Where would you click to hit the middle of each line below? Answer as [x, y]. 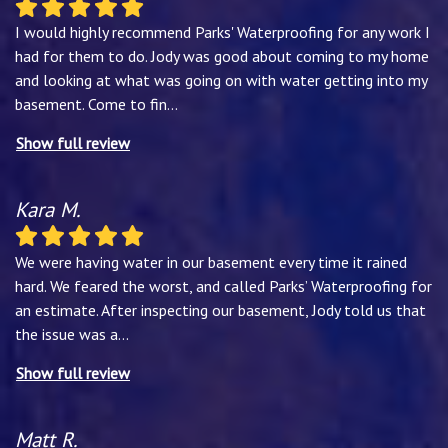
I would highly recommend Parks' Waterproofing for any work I [222, 32]
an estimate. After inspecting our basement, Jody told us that [220, 309]
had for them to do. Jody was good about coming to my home [222, 56]
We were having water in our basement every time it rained [211, 261]
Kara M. [47, 210]
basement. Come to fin [91, 104]
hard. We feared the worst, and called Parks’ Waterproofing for [223, 285]
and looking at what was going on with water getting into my [221, 80]
